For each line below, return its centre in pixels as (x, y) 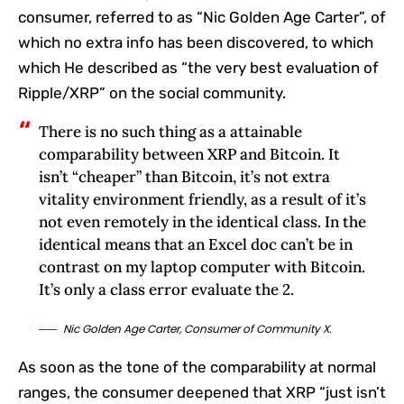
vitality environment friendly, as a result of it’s (202, 199)
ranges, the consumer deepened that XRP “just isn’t (202, 392)
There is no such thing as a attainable (170, 131)
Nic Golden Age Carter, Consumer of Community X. (197, 328)
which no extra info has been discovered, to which (196, 42)
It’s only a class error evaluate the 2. (166, 289)
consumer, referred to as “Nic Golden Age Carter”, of (202, 17)
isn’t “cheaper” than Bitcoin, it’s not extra (184, 176)
